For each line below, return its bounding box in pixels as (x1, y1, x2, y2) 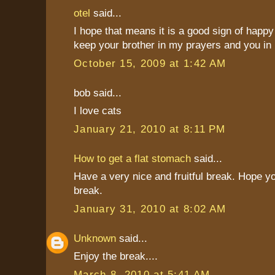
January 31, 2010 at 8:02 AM (74, 202, 227, 215)
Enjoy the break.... (74, 250, 158, 263)
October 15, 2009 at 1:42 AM (74, 56, 227, 69)
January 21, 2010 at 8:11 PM (74, 122, 226, 135)
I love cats (74, 104, 122, 117)
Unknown (74, 231, 116, 244)
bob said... (74, 86, 122, 99)
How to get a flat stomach (74, 152, 191, 165)
